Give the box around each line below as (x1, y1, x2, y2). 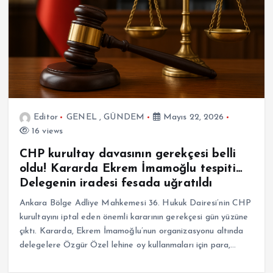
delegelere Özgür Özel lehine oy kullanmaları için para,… (19, 241, 236, 250)
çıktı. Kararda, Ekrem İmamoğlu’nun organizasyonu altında (19, 227, 244, 236)
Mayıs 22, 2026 (160, 113, 224, 122)
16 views (29, 127, 63, 136)
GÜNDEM (104, 113, 145, 122)
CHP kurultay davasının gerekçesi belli (19, 148, 236, 161)
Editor (34, 113, 58, 122)
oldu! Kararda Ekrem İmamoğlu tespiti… (19, 163, 243, 175)
